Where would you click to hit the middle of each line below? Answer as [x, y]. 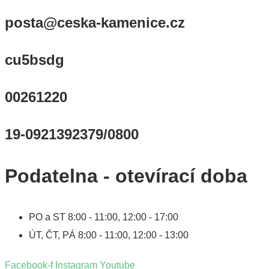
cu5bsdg [35, 60]
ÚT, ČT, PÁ [53, 235]
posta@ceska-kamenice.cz [95, 23]
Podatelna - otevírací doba [126, 176]
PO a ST [48, 217]
